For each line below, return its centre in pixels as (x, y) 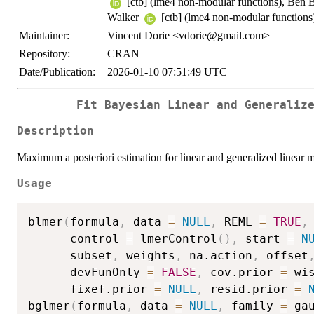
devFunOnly (88, 272)
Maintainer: (44, 36)
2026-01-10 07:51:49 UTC (167, 72)
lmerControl (175, 238)
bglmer (49, 306)
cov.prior (242, 272)
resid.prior (249, 289)
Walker (124, 18)
